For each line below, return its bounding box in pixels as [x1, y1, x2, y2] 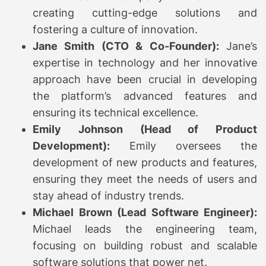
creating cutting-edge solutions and [33, 6, 257, 19]
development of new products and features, [33, 156, 257, 169]
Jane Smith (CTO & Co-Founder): [33, 39, 219, 52]
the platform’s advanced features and [33, 89, 257, 102]
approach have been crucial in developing [33, 72, 257, 85]
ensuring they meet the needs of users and [33, 172, 257, 185]
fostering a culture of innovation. [33, 23, 198, 36]
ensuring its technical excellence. [33, 106, 198, 119]
